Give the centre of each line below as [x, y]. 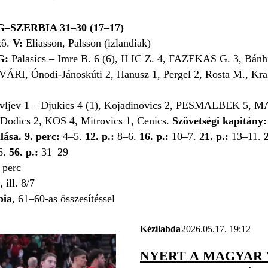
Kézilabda [160, 229]
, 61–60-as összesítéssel [63, 198]
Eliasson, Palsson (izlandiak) [88, 43]
